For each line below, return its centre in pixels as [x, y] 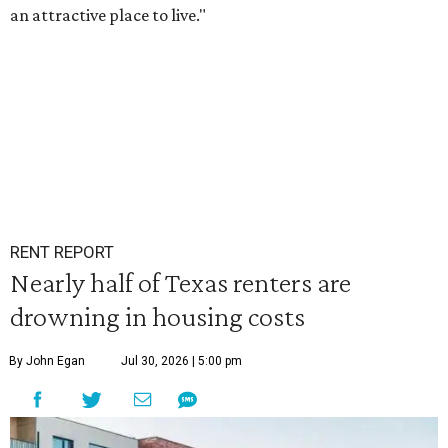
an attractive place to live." [108, 15]
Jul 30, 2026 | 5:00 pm [181, 361]
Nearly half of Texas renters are [180, 282]
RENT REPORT [62, 252]
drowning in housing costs [157, 316]
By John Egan [47, 361]
